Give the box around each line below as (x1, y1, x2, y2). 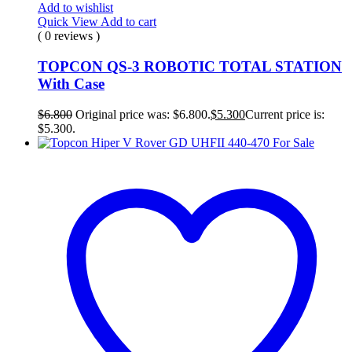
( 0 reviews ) (38, 29, 100, 43)
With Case (38, 75, 104, 92)
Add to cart (101, 15, 156, 29)
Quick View (38, 15, 101, 29)
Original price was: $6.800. (75, 107, 211, 121)
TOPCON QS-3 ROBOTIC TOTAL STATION (38, 58, 342, 75)
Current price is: (245, 107, 324, 121)
